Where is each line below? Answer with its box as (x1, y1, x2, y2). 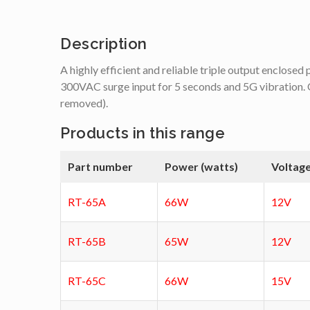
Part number (68, 160, 133, 174)
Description (60, 35, 147, 53)
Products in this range (60, 124, 225, 143)
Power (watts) (165, 160, 238, 174)
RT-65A (68, 195, 106, 209)
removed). (60, 96, 108, 110)
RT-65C (68, 274, 106, 288)
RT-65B (68, 235, 106, 248)
